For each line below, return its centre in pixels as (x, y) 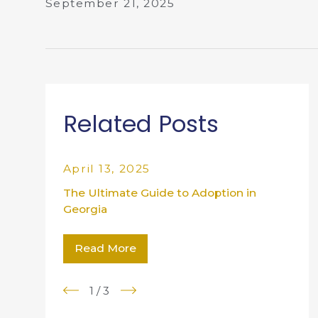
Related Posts (141, 124)
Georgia (85, 209)
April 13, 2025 (106, 169)
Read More (105, 248)
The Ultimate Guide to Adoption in (159, 193)
